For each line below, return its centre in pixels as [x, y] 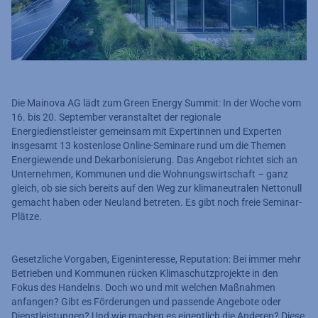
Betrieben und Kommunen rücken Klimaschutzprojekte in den [145, 273]
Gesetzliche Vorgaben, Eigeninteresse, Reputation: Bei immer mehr [156, 259]
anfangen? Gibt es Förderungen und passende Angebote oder [146, 301]
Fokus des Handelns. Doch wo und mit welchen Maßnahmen [143, 287]
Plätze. [27, 216]
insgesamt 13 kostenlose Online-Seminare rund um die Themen [149, 145]
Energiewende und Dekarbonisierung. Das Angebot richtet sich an [154, 159]
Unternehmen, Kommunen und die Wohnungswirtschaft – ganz [150, 174]
